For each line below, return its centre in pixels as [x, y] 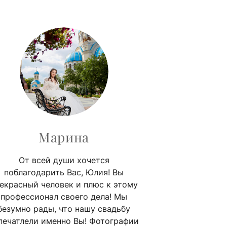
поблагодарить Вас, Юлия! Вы [64, 172]
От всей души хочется [64, 160]
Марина [64, 137]
